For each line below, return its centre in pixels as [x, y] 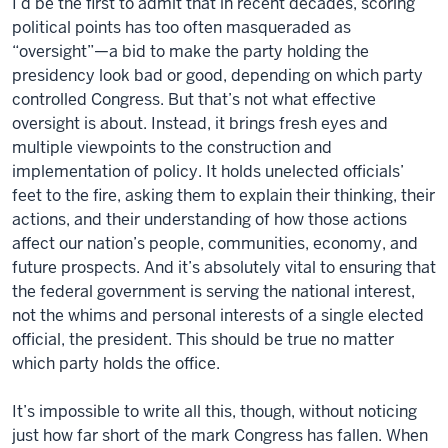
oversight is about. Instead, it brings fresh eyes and [200, 123]
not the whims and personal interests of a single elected [218, 315]
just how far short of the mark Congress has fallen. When [220, 435]
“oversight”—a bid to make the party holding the [190, 51]
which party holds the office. [116, 363]
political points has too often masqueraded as [181, 27]
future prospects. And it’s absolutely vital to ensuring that [224, 267]
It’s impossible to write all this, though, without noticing [214, 411]
